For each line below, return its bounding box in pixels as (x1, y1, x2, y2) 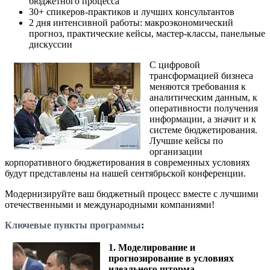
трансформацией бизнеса (149, 70, 253, 81)
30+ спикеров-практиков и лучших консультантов (29, 6, 234, 17)
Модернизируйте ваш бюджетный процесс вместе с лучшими (5, 188, 259, 199)
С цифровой (149, 59, 200, 70)
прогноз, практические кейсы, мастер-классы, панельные (29, 28, 265, 39)
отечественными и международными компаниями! (5, 199, 215, 210)
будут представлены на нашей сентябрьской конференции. (5, 168, 246, 178)
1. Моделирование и (108, 242, 195, 253)
